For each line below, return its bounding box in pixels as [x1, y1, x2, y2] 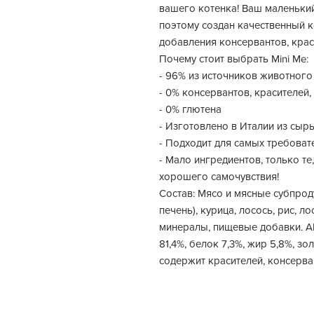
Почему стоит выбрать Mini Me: [159, 52, 308, 64]
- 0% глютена [159, 102, 221, 115]
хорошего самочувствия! [159, 170, 279, 182]
